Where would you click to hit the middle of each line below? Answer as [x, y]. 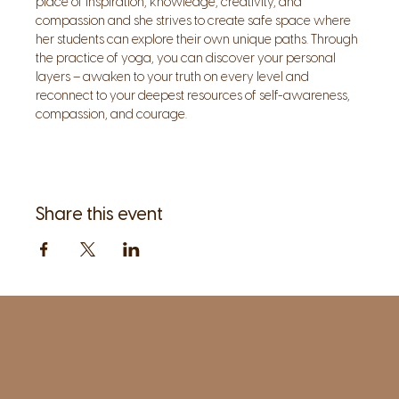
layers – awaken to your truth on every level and [174, 77]
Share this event [99, 214]
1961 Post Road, [155, 358]
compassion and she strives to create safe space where [195, 21]
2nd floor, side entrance [178, 377]
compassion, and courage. [111, 114]
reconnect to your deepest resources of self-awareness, [194, 96]
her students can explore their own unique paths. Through [198, 40]
